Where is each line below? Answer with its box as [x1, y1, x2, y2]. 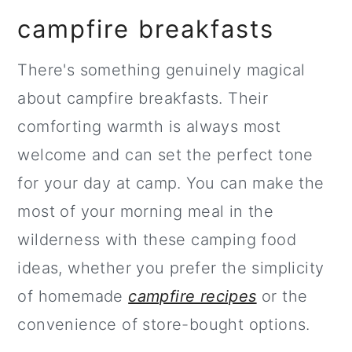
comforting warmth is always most [17, 116, 281, 136]
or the [256, 286, 308, 306]
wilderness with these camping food [17, 229, 296, 249]
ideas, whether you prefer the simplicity [17, 258, 324, 277]
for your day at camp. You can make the [17, 173, 324, 192]
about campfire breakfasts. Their [17, 88, 269, 108]
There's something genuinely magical [17, 60, 306, 79]
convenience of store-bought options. [17, 314, 310, 334]
